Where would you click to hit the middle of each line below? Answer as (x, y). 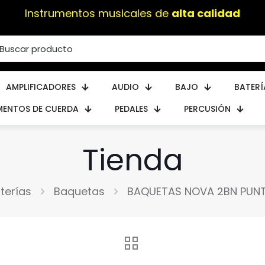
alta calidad (206, 13)
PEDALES (131, 109)
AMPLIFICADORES (41, 87)
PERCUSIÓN (207, 109)
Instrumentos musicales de (98, 13)
